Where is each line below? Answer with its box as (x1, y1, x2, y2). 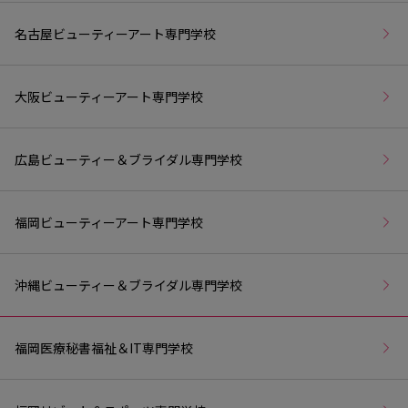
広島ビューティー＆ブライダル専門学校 (15, 149, 242, 168)
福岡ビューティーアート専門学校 (15, 212, 203, 231)
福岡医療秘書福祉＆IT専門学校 (15, 338, 193, 357)
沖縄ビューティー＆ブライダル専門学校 (15, 275, 242, 294)
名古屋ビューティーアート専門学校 (15, 24, 216, 43)
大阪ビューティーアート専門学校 (15, 87, 203, 106)
